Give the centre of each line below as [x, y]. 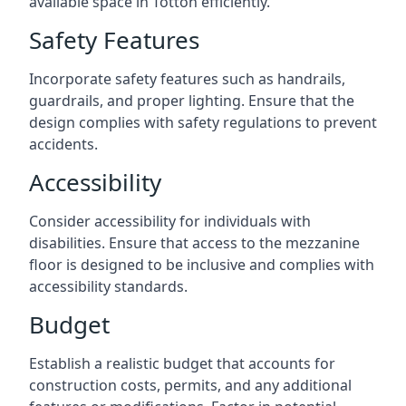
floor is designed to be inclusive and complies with [202, 264]
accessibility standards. [108, 286]
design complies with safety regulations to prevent [203, 122]
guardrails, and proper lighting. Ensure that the [192, 100]
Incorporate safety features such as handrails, [187, 78]
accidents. [63, 144]
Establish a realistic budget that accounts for [182, 363]
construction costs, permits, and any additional [190, 385]
